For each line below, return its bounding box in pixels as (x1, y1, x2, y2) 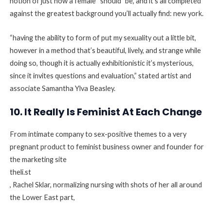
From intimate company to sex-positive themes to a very (10, 130, 186, 139)
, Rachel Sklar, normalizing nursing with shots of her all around (10, 181, 202, 189)
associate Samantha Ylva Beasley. (10, 84, 115, 92)
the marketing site (10, 155, 67, 164)
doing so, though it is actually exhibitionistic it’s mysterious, (10, 58, 194, 67)
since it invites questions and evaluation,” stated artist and (10, 71, 191, 80)
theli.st (10, 168, 31, 177)
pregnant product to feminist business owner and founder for (10, 143, 204, 151)
